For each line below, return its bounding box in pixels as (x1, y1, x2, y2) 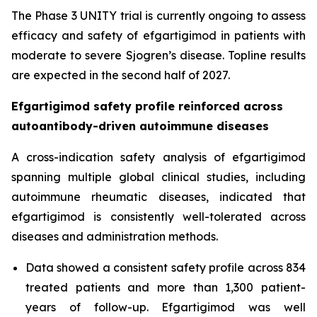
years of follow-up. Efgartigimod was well (25, 300, 306, 315)
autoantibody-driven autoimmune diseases (11, 119, 269, 134)
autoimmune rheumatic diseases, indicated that (11, 190, 306, 204)
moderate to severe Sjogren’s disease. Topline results (11, 48, 306, 63)
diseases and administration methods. (11, 229, 218, 244)
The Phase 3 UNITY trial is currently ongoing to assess (11, 8, 306, 23)
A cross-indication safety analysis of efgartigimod (11, 150, 306, 165)
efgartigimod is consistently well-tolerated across (11, 209, 306, 224)
